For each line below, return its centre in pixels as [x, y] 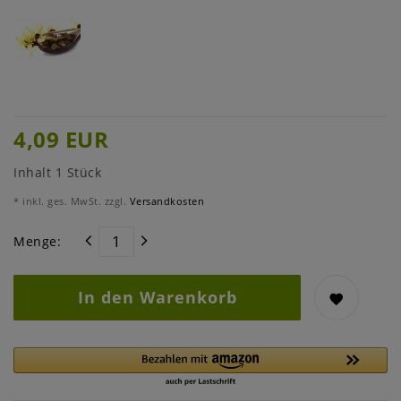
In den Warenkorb [157, 297]
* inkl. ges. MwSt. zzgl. [70, 200]
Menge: [37, 242]
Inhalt [34, 172]
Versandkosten [165, 200]
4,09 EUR [61, 139]
